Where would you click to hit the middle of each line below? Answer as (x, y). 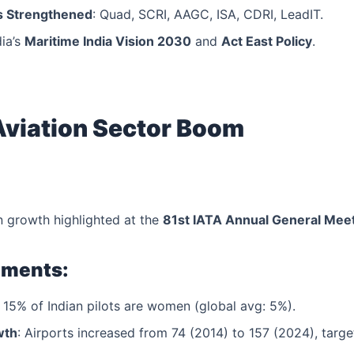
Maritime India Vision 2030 (107, 41)
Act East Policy (266, 41)
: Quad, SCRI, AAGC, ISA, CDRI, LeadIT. (207, 15)
